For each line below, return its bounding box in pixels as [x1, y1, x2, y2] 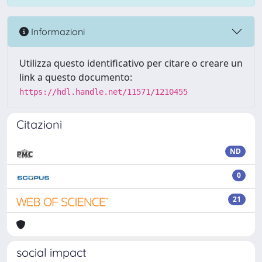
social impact [16, 245, 87, 260]
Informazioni [29, 25, 85, 37]
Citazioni [16, 117, 62, 132]
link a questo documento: [19, 71, 132, 84]
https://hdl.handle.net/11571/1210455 [19, 87, 188, 96]
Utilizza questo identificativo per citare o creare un [19, 57, 243, 70]
